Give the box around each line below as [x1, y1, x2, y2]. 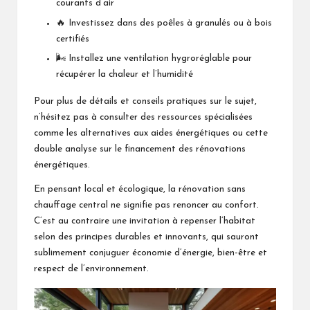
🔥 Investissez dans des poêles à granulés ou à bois [56, 18, 272, 28]
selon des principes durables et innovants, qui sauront [34, 232, 259, 241]
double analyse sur [34, 144, 115, 154]
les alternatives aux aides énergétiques [66, 128, 230, 138]
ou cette [230, 128, 268, 138]
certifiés [56, 34, 89, 44]
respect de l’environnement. [34, 264, 149, 273]
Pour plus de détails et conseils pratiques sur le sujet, [34, 96, 257, 106]
